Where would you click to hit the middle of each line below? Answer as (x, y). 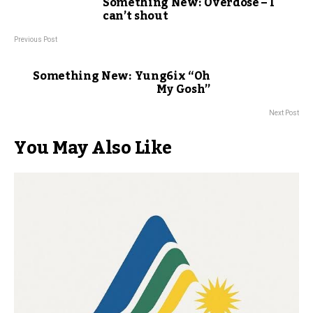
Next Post (284, 113)
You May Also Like (93, 148)
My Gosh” (183, 89)
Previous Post (36, 39)
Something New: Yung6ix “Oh (122, 76)
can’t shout (136, 16)
